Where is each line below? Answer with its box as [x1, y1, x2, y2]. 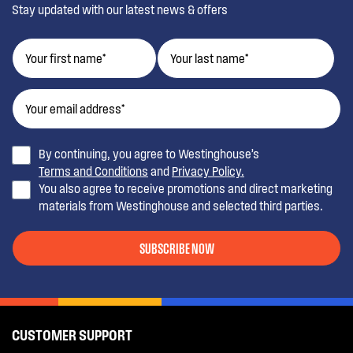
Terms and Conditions [39, 163, 148, 178]
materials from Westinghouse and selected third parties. [39, 198, 323, 213]
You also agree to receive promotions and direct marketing [39, 180, 333, 195]
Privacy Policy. [172, 163, 244, 178]
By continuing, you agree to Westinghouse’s [39, 146, 262, 161]
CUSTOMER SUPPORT [12, 326, 132, 344]
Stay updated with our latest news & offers [12, 2, 228, 17]
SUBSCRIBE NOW [139, 238, 214, 257]
